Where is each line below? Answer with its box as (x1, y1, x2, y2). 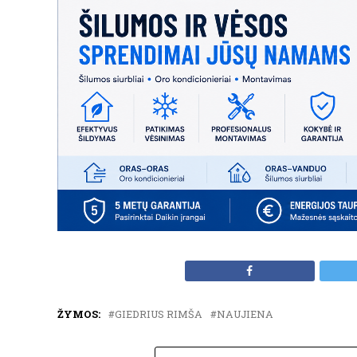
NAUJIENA (217, 307, 273, 320)
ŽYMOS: (57, 307, 100, 320)
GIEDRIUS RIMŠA (115, 307, 202, 320)
